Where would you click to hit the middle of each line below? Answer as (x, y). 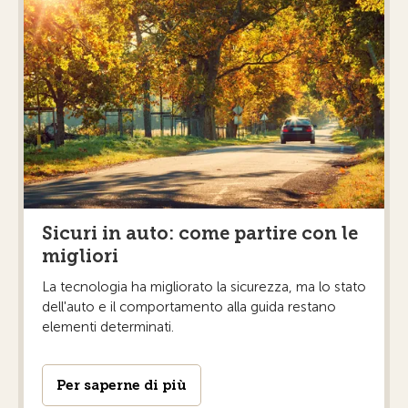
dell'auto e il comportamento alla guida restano (189, 306)
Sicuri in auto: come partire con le (200, 233)
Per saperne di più (122, 385)
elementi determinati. (108, 326)
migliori (80, 255)
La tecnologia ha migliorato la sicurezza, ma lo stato (204, 286)
